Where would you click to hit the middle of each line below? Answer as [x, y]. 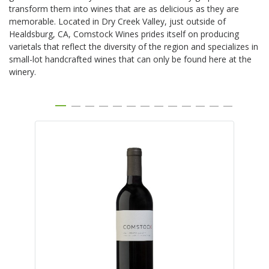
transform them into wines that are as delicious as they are [124, 9]
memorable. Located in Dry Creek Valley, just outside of [117, 22]
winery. [24, 72]
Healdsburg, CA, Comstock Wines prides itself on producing [124, 34]
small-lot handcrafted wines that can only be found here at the [130, 59]
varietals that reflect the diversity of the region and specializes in [134, 47]
